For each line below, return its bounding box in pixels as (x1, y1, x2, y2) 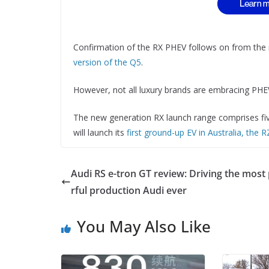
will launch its (73, 126, 127, 138)
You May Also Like (77, 215, 211, 237)
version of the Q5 (73, 56, 141, 68)
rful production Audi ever (71, 183, 187, 197)
